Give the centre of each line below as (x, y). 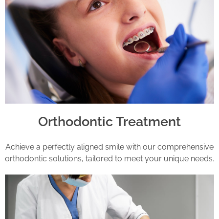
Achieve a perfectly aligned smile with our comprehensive (109, 147)
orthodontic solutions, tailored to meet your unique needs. (109, 159)
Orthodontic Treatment (109, 121)
